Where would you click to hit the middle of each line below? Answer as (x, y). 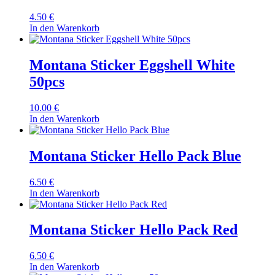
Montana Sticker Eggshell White (132, 65)
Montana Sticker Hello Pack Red (134, 230)
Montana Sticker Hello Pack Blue (135, 156)
